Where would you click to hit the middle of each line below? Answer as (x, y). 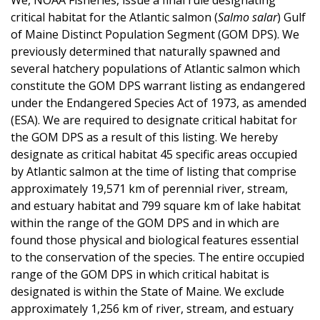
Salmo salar (247, 17)
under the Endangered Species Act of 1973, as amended (159, 102)
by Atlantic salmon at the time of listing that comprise (154, 171)
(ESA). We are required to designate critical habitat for (154, 120)
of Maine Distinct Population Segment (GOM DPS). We (155, 34)
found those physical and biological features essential (155, 240)
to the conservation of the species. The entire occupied (157, 257)
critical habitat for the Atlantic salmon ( (114, 17)
